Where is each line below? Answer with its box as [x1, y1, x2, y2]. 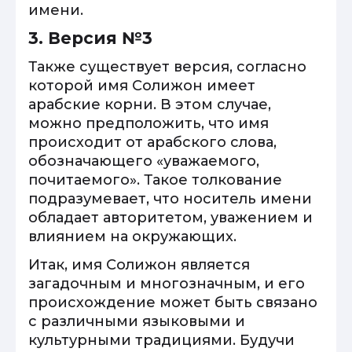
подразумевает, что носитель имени [28, 190, 312, 207]
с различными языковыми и [28, 313, 245, 330]
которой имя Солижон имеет [28, 77, 255, 94]
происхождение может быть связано [28, 294, 317, 311]
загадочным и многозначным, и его [28, 275, 305, 292]
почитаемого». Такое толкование [28, 171, 282, 189]
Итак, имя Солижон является [28, 256, 250, 273]
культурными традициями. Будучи [28, 332, 295, 349]
